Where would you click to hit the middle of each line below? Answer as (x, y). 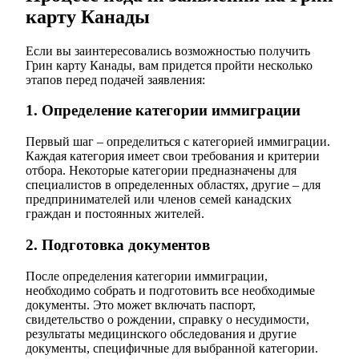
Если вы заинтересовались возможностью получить (168, 50)
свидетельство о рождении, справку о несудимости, (167, 319)
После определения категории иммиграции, (147, 276)
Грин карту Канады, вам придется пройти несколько (169, 65)
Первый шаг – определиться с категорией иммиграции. (178, 142)
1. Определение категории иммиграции (163, 111)
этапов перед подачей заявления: (115, 79)
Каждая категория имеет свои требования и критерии (173, 156)
